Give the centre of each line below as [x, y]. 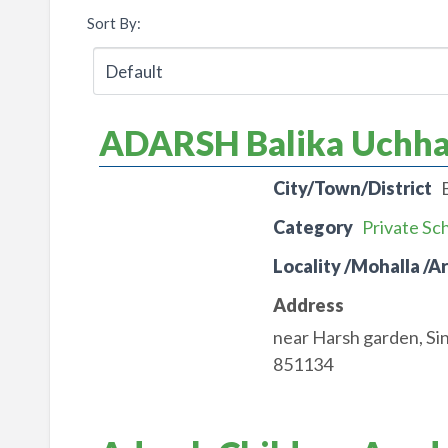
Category [312, 227]
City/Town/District [352, 188]
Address [308, 305]
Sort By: [113, 23]
